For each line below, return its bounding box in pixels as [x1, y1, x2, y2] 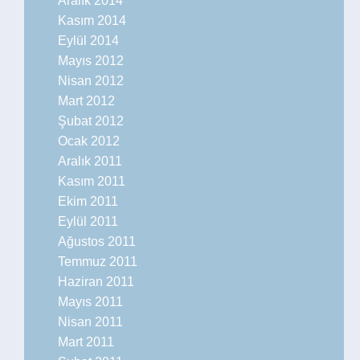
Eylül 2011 [58, 215, 118, 228]
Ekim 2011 [58, 194, 118, 208]
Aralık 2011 [58, 154, 122, 168]
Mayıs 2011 [58, 295, 123, 309]
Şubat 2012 [58, 114, 124, 128]
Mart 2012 [58, 94, 115, 108]
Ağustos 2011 [58, 235, 136, 248]
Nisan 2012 [58, 74, 124, 88]
